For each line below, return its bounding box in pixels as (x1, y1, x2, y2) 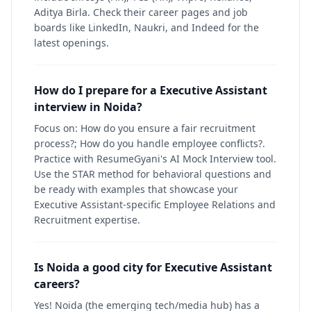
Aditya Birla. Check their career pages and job (34, 6, 248, 19)
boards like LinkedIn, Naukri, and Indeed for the (34, 21, 259, 34)
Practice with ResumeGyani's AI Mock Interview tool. (34, 152, 276, 165)
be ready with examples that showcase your (34, 183, 238, 196)
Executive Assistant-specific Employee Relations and (34, 198, 276, 211)
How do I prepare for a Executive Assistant (34, 83, 267, 98)
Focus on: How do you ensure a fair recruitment (34, 121, 255, 135)
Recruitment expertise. (34, 213, 140, 226)
